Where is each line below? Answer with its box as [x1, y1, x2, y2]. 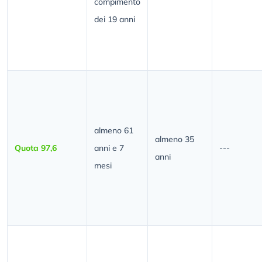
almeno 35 [155, 134, 194, 145]
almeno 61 [94, 125, 133, 136]
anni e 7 [94, 143, 124, 154]
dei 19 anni [94, 14, 135, 25]
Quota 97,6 [15, 143, 57, 154]
